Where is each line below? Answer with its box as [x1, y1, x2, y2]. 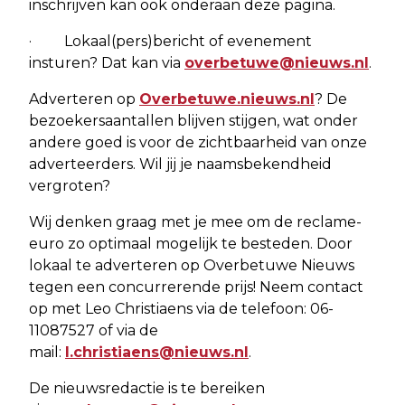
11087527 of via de [29, 321, 158, 339]
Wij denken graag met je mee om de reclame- [29, 212, 362, 231]
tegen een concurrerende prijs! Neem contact [29, 278, 363, 296]
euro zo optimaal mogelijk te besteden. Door [29, 234, 353, 252]
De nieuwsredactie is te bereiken [29, 379, 265, 397]
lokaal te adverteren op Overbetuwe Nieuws [29, 256, 354, 274]
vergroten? [29, 176, 110, 194]
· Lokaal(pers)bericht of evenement [29, 32, 312, 50]
